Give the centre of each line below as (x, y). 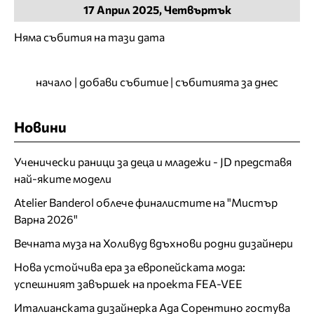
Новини (40, 126)
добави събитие (124, 81)
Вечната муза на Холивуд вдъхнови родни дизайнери (153, 243)
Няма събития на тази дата (89, 36)
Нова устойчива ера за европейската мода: (130, 266)
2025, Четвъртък (180, 9)
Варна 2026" (46, 219)
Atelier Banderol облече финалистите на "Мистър (146, 202)
